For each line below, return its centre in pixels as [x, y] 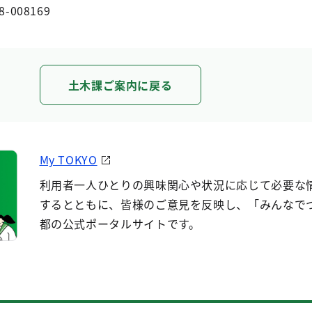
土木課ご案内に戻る [120, 85]
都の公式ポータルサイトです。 [120, 224]
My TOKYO [68, 160]
